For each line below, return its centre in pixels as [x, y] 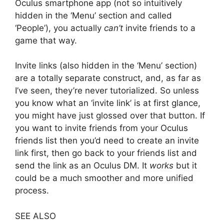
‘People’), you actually [59, 28]
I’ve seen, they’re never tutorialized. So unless [107, 91]
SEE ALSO [35, 216]
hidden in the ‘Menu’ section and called [93, 15]
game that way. [46, 40]
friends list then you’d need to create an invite [107, 141]
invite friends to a [159, 28]
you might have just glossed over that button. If [110, 116]
